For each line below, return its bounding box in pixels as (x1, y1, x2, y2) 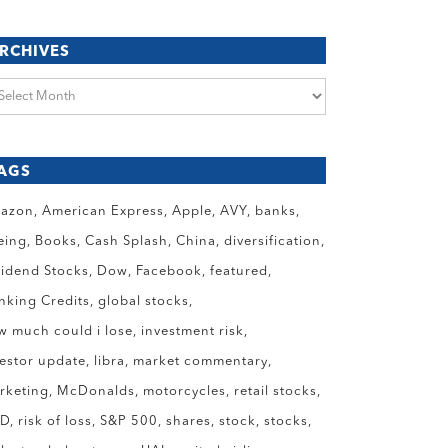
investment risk (141, 325, 245, 338)
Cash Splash (85, 235, 169, 248)
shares (166, 415, 212, 428)
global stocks (98, 295, 190, 308)
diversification (224, 235, 322, 248)
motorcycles (143, 385, 227, 398)
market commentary (133, 355, 269, 368)
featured (210, 265, 269, 278)
